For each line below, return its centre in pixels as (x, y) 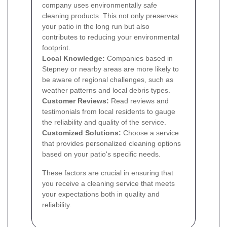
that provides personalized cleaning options (111, 143)
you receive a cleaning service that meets (108, 183)
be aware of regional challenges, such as (108, 79)
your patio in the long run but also (96, 26)
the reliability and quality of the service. (104, 122)
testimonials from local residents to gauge (109, 111)
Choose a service (150, 133)
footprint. (56, 47)
